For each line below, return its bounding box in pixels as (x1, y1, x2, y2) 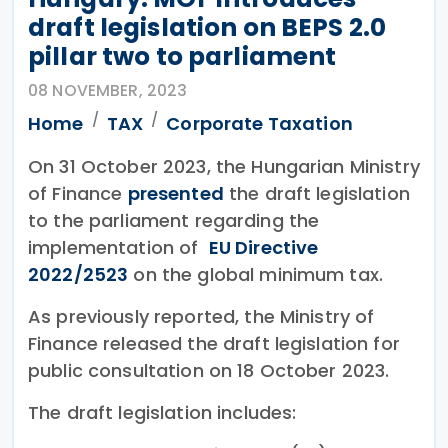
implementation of (28, 234, 209, 260)
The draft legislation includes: (28, 399, 297, 425)
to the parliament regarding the (28, 207, 320, 233)
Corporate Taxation (166, 110, 353, 136)
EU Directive (208, 234, 319, 260)
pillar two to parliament (28, 38, 337, 74)
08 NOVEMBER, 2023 (28, 78, 188, 102)
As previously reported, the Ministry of (28, 303, 375, 329)
